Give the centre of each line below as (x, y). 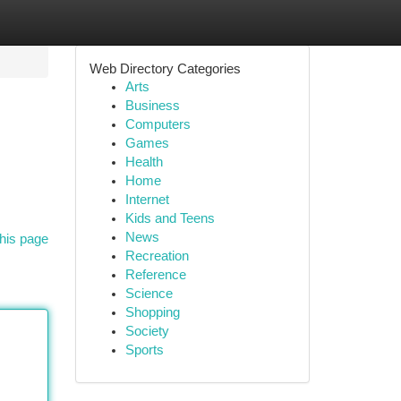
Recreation (157, 256)
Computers (158, 124)
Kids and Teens (170, 218)
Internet (147, 200)
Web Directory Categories (165, 68)
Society (147, 331)
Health (144, 162)
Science (149, 294)
